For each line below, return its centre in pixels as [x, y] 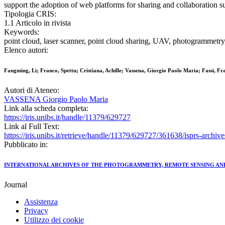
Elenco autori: [26, 50]
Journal [16, 185]
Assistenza [41, 202]
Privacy [36, 211]
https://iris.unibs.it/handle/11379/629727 [67, 118]
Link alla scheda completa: [46, 108]
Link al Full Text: [32, 127]
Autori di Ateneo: [32, 90]
